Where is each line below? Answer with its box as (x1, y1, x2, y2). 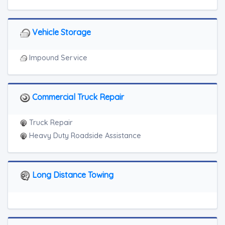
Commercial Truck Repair (30, 92, 124, 102)
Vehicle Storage (30, 27, 91, 37)
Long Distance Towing (30, 170, 114, 180)
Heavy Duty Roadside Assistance (27, 131, 141, 140)
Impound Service (27, 53, 87, 62)
